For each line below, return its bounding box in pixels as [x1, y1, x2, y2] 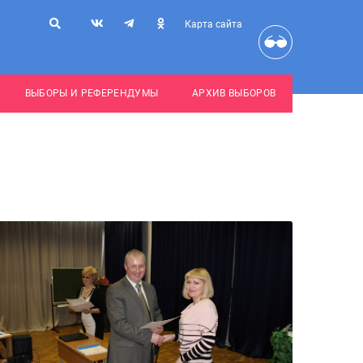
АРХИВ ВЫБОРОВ [191, 88, 276, 99]
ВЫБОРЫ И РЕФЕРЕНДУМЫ [24, 88, 159, 99]
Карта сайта [185, 19, 242, 30]
